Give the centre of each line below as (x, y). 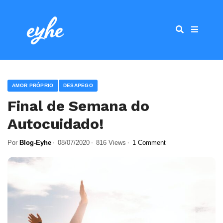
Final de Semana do (78, 106)
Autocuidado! (56, 124)
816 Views (111, 143)
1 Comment (149, 143)
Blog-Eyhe (35, 143)
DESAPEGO (78, 85)
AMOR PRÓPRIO (33, 85)
